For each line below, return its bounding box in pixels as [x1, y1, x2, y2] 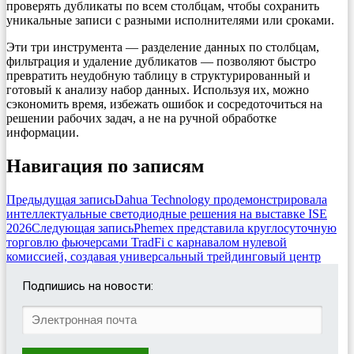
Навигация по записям [6, 155, 204, 176]
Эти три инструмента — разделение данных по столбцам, [6, 40, 319, 54]
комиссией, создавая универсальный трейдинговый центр [6, 249, 321, 263]
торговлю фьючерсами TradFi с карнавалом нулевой [6, 235, 287, 249]
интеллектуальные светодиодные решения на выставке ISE [6, 206, 327, 220]
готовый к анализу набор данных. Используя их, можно [6, 82, 309, 96]
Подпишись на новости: [22, 278, 153, 293]
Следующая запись [32, 220, 134, 235]
